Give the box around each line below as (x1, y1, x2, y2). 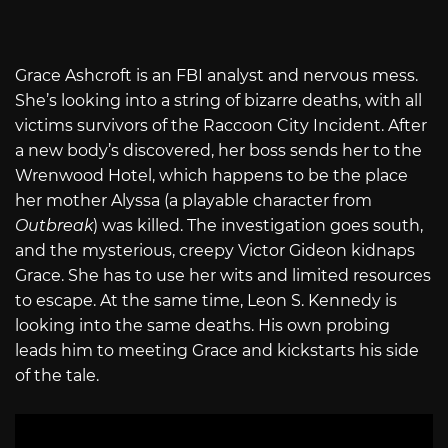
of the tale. (15, 366, 99, 386)
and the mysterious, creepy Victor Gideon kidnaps (15, 241, 415, 261)
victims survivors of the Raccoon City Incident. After (15, 116, 427, 136)
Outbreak (15, 216, 93, 236)
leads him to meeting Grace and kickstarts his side (15, 341, 419, 361)
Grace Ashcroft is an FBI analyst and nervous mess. (15, 66, 418, 86)
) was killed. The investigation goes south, (93, 216, 423, 236)
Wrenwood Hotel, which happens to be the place (15, 166, 408, 186)
